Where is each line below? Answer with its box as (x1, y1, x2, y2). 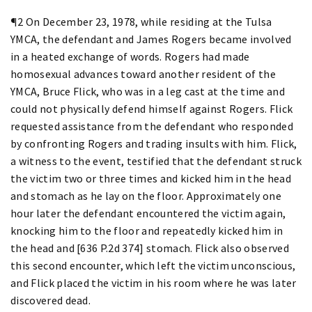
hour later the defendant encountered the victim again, (10, 205, 286, 220)
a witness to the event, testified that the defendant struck (10, 153, 302, 168)
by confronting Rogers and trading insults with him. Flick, (10, 136, 297, 150)
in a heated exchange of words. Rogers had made (10, 49, 250, 63)
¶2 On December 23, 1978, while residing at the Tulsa (10, 14, 272, 29)
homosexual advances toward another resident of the (10, 66, 276, 81)
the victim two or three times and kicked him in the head (10, 171, 291, 185)
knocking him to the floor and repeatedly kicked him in (10, 223, 283, 237)
